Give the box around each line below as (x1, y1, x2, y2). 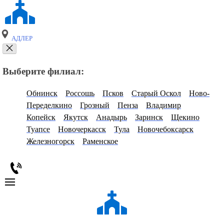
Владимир (146, 101, 181, 110)
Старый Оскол (131, 89, 181, 98)
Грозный (80, 101, 109, 110)
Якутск (63, 113, 88, 122)
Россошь (65, 89, 94, 98)
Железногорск (26, 137, 74, 146)
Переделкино (26, 101, 72, 110)
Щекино (171, 113, 199, 122)
